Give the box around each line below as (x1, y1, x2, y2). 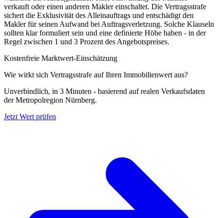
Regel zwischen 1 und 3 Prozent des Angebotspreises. (4, 37, 169, 46)
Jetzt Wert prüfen (4, 112, 56, 121)
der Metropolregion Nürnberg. (4, 96, 97, 105)
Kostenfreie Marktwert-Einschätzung (4, 54, 117, 63)
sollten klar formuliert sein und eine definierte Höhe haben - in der (4, 29, 206, 37)
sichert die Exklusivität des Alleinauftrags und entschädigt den (4, 11, 194, 20)
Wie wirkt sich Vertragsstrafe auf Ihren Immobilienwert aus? (4, 71, 188, 79)
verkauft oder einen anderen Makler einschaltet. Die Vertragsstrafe (4, 2, 206, 11)
